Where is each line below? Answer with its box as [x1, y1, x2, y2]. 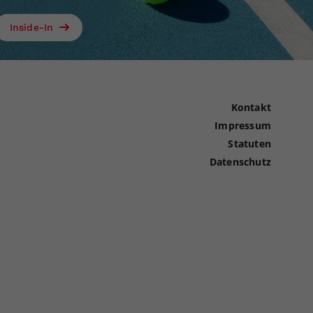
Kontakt [231, 101, 271, 115]
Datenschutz [209, 155, 271, 169]
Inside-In [9, 22, 57, 34]
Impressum [214, 119, 271, 133]
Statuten [228, 137, 271, 151]
